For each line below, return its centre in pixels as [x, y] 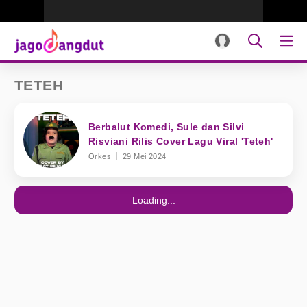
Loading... [153, 200]
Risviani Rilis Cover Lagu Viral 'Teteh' [181, 141]
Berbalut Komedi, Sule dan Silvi [167, 126]
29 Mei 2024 [145, 156]
